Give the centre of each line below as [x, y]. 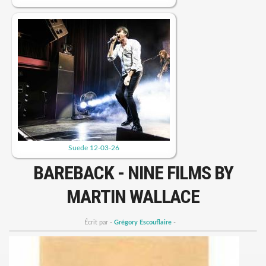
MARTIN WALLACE [133, 197]
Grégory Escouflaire [143, 222]
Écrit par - [99, 222]
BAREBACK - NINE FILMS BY [133, 173]
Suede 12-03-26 [94, 148]
